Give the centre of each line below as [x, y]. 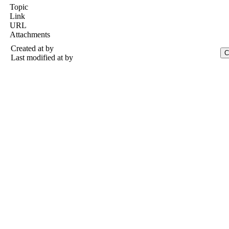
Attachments [30, 35]
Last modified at [38, 58]
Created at [28, 48]
